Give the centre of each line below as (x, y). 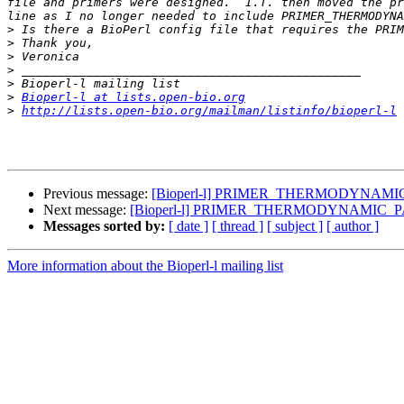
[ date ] (188, 226)
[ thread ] (238, 226)
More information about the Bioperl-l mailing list (145, 266)
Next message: (87, 210)
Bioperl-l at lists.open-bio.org (133, 97)
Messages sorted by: (104, 226)
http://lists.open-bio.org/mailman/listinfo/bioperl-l (209, 111)
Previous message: (97, 194)
